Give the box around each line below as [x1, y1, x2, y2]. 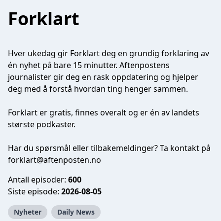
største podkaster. [8, 119, 75, 130]
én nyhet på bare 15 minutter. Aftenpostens [8, 60, 170, 71]
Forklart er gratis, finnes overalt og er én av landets [8, 107, 199, 118]
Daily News [57, 207, 95, 217]
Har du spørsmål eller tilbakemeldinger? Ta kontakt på [8, 143, 211, 153]
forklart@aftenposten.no [8, 154, 101, 165]
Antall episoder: [8, 174, 68, 185]
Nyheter [14, 207, 41, 217]
